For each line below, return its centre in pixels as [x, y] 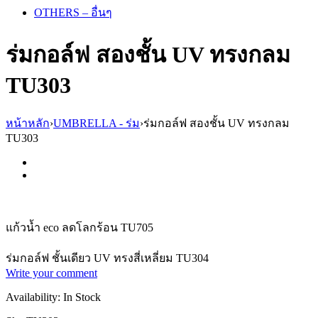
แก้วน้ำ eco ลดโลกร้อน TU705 [79, 227]
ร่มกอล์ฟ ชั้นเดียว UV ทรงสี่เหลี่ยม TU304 [107, 258]
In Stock [82, 297]
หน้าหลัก [28, 123]
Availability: [33, 297]
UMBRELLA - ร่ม [97, 123]
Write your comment [51, 273]
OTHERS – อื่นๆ [73, 12]
